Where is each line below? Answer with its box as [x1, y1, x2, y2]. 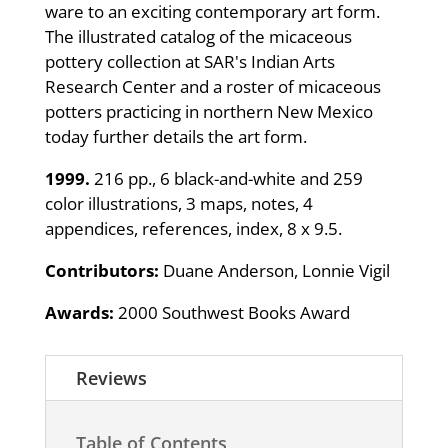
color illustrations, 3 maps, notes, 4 [44, 191, 313, 215]
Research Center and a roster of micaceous [44, 74, 381, 98]
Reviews [75, 365, 147, 390]
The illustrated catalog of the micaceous [44, 24, 352, 48]
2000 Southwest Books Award [113, 300, 350, 324]
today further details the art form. [44, 124, 307, 148]
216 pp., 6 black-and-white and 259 [89, 166, 363, 190]
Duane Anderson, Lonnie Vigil [158, 258, 390, 282]
